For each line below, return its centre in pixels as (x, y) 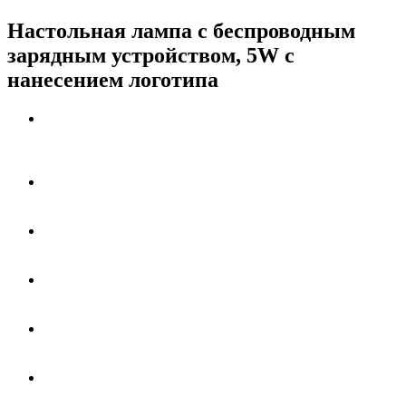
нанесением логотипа (113, 79)
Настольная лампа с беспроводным (181, 30)
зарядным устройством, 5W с (151, 55)
